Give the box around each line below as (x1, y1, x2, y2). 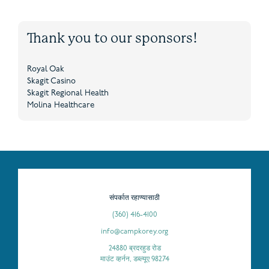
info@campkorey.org (101, 228, 168, 236)
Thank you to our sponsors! (27, 30, 198, 46)
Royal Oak (27, 65, 64, 74)
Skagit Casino (27, 77, 76, 86)
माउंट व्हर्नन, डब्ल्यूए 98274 (100, 256, 169, 264)
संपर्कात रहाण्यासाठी (109, 195, 160, 202)
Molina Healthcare (27, 101, 94, 110)
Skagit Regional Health (27, 89, 109, 98)
